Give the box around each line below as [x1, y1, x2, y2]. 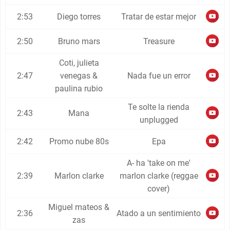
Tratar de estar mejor [121, 12, 197, 22]
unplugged [139, 115, 178, 125]
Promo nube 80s [49, 137, 109, 146]
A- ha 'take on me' [127, 158, 191, 168]
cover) [147, 184, 170, 194]
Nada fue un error [127, 71, 190, 81]
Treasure [143, 36, 175, 46]
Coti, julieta [59, 58, 99, 68]
